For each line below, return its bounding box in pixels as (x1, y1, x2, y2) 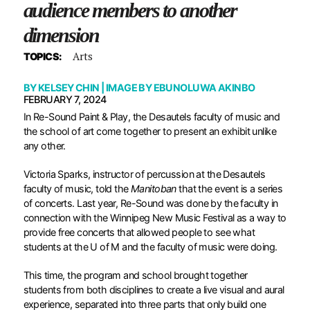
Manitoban (128, 182, 176, 194)
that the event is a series (176, 182, 283, 194)
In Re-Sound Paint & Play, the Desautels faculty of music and (23, 110, 280, 122)
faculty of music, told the (23, 182, 129, 194)
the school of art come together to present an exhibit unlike (23, 125, 277, 137)
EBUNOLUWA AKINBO (153, 81, 255, 93)
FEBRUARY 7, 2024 (23, 93, 107, 105)
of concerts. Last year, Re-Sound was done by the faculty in (23, 197, 278, 209)
